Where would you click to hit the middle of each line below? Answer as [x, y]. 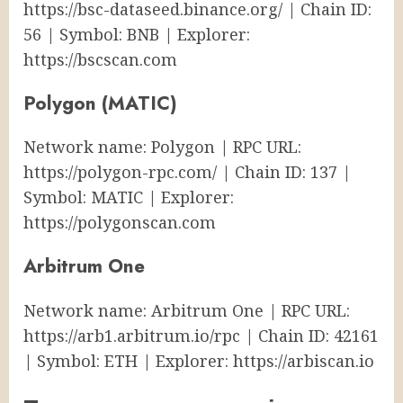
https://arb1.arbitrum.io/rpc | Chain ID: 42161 [201, 335]
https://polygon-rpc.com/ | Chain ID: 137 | [187, 172]
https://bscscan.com [100, 60]
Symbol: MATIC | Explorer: [129, 197]
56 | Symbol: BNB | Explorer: [137, 35]
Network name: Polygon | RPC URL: [162, 147]
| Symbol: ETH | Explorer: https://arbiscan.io [199, 360]
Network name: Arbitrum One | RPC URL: [187, 310]
